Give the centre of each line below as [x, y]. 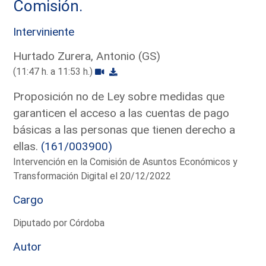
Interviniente [44, 31]
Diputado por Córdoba [59, 223]
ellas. [27, 146]
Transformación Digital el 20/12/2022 [92, 176]
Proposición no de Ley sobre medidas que [119, 96]
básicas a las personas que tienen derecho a [124, 129]
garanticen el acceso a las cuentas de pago [121, 113]
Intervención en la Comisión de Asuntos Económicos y [126, 161]
